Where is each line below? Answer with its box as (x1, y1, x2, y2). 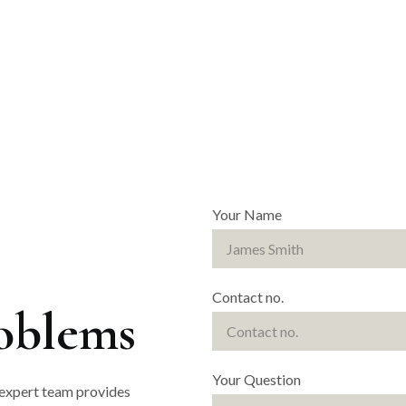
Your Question (212, 371, 301, 388)
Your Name (212, 206, 282, 223)
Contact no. (212, 288, 284, 305)
